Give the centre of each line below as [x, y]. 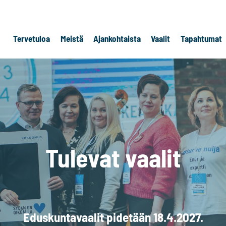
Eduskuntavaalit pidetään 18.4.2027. [113, 217]
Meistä [72, 38]
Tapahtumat [201, 38]
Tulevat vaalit [113, 157]
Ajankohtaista [117, 38]
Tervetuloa [32, 38]
